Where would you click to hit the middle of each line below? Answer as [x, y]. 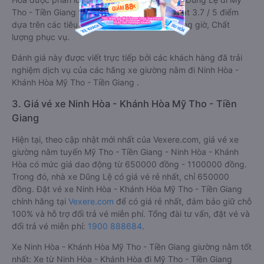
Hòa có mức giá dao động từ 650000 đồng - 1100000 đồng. [129, 164]
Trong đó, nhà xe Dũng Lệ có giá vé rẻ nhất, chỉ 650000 [121, 176]
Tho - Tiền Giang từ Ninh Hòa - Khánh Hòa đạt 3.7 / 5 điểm [125, 12]
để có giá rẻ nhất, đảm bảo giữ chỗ [183, 201]
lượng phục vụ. [41, 37]
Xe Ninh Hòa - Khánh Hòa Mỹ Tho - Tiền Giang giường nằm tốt [132, 247]
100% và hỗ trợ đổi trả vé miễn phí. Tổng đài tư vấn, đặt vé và [131, 214]
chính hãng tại [40, 201]
